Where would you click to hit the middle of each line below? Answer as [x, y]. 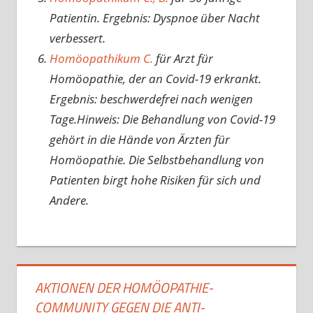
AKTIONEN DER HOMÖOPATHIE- [124, 287]
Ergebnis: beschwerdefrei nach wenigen [151, 99]
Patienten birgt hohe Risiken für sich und [155, 180]
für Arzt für [183, 59]
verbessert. [77, 38]
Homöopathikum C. [101, 59]
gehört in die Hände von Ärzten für [139, 140]
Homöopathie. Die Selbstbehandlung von [156, 160]
